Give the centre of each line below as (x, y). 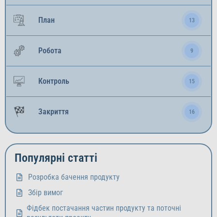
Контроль (54, 81)
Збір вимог (46, 193)
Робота (50, 51)
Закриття (54, 112)
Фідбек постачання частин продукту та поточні (104, 208)
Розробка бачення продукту (74, 177)
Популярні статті (56, 158)
